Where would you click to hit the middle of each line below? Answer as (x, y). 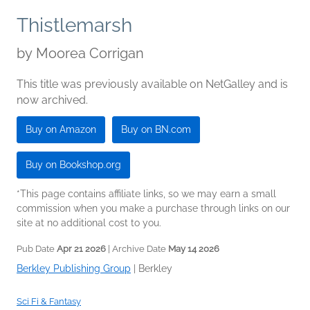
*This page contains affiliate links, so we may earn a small (146, 194)
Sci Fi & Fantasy (49, 302)
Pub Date (37, 249)
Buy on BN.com (156, 130)
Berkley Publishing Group (74, 269)
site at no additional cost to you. (89, 223)
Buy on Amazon (61, 130)
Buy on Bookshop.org (73, 165)
